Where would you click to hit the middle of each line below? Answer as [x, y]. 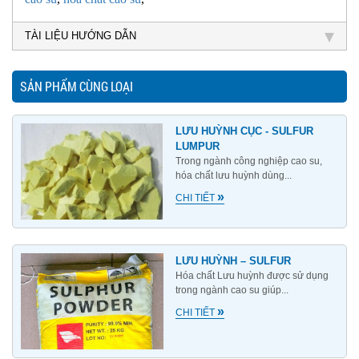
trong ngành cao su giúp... [232, 290]
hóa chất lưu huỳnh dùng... [234, 175]
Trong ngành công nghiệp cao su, [249, 161]
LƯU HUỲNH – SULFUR [234, 260]
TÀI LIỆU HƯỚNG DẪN [81, 35]
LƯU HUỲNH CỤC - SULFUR [245, 131]
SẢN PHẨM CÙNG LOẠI [77, 86]
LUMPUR [198, 146]
